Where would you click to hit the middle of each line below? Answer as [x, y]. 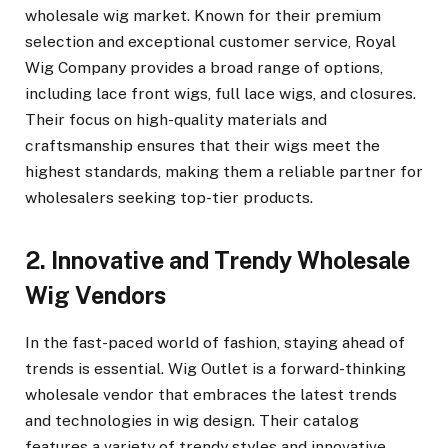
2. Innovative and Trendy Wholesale [217, 260]
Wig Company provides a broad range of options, [204, 67]
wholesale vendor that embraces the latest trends [211, 395]
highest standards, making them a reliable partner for [224, 171]
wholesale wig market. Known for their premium [203, 15]
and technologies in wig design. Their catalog [192, 421]
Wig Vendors [95, 295]
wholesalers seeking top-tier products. [169, 197]
